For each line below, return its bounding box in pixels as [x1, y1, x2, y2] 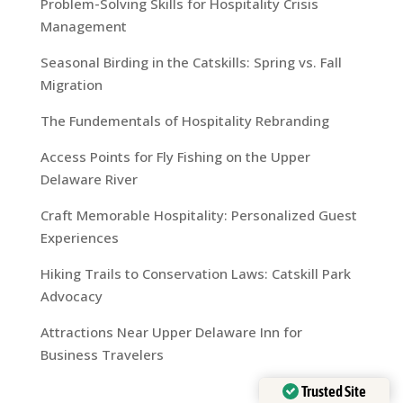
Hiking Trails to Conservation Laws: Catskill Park [40, 264, 351, 283]
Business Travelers [40, 345, 164, 364]
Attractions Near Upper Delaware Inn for [40, 323, 302, 342]
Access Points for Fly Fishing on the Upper [40, 148, 310, 166]
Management [40, 17, 127, 36]
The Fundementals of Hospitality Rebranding [40, 112, 329, 130]
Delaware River [40, 170, 138, 189]
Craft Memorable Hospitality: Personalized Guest [40, 206, 357, 225]
